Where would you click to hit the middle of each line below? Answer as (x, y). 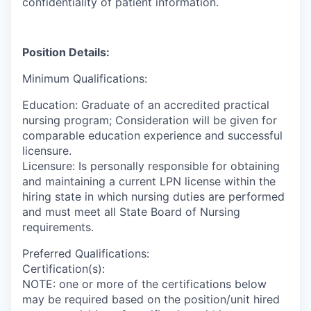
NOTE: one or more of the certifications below (144, 284)
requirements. (58, 227)
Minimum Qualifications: (85, 78)
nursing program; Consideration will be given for (150, 120)
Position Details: (66, 52)
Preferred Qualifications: (86, 253)
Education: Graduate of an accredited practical (146, 104)
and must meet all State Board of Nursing (131, 211)
